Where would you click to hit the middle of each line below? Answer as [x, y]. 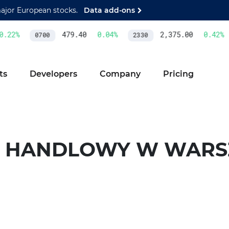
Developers [53, 74]
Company [120, 74]
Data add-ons [109, 10]
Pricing [178, 74]
